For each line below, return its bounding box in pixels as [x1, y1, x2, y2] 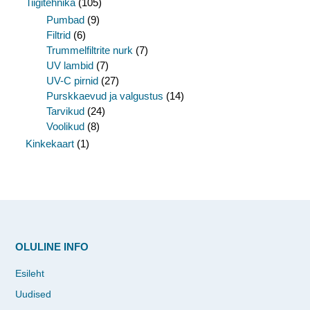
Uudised [15, 288, 51, 300]
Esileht [15, 267, 44, 279]
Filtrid [46, 28, 71, 41]
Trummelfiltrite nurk [46, 44, 133, 56]
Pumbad [46, 13, 84, 26]
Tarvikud [46, 104, 84, 117]
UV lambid [46, 59, 93, 71]
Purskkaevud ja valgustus [46, 89, 163, 102]
